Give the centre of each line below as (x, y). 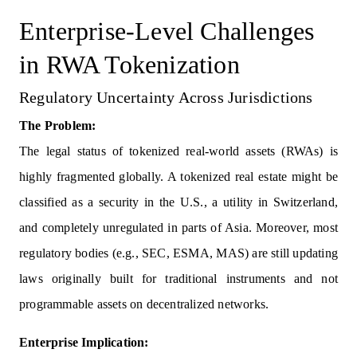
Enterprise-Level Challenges (167, 31)
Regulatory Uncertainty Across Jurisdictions (166, 98)
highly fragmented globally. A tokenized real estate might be (178, 177)
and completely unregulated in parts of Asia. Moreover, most (178, 228)
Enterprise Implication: (84, 343)
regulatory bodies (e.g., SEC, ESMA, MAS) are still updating (178, 253)
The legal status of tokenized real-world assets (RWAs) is (178, 151)
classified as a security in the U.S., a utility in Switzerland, (178, 202)
